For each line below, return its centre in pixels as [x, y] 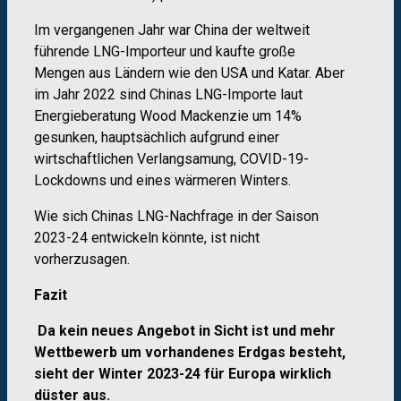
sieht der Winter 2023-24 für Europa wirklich [183, 373]
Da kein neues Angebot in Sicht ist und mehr [187, 330]
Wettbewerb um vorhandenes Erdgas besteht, [190, 352]
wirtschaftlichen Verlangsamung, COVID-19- [171, 158]
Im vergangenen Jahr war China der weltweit [172, 30]
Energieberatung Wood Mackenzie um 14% [168, 115]
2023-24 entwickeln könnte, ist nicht [147, 237]
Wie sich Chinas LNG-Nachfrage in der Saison [176, 216]
